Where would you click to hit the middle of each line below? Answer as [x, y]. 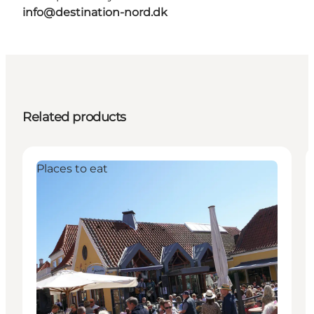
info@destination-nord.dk [95, 13]
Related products [74, 117]
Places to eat [72, 169]
